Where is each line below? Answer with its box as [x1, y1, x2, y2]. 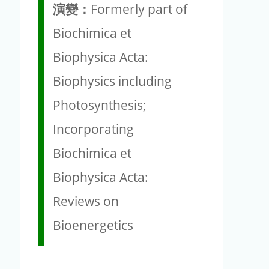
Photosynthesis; [53, 96, 147, 113]
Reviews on [53, 192, 119, 210]
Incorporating [53, 120, 134, 138]
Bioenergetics [53, 216, 133, 234]
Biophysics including [53, 72, 172, 89]
